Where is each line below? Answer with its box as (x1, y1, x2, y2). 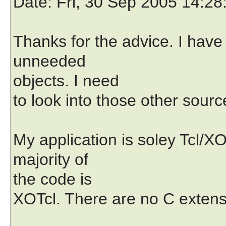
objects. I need (13, 71, 119, 90)
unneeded (13, 51, 86, 70)
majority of (13, 150, 88, 168)
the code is (13, 169, 92, 188)
